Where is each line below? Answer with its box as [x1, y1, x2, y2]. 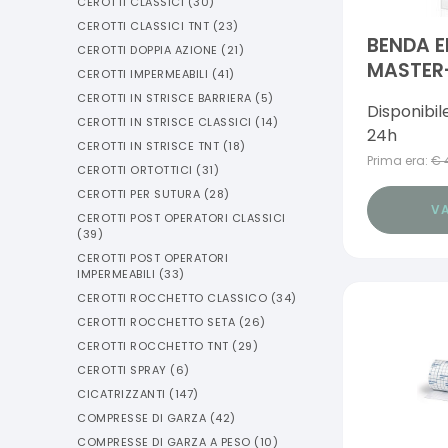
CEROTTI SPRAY [77, 362, 167, 378]
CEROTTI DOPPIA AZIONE [77, 42, 218, 58]
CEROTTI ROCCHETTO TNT [77, 338, 229, 354]
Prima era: [367, 151, 428, 169]
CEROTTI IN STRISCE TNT [77, 138, 219, 154]
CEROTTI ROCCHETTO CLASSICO [77, 290, 267, 306]
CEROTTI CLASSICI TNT [77, 18, 209, 34]
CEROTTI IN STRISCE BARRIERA [77, 90, 252, 106]
